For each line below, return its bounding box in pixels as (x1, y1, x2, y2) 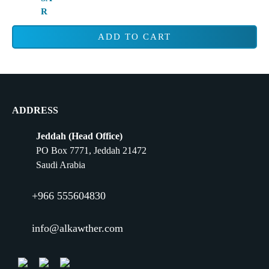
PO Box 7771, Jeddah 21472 (36, 145, 147, 156)
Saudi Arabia (36, 160, 85, 171)
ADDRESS (12, 105, 58, 116)
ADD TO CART (98, 32, 171, 42)
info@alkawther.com (32, 222, 123, 234)
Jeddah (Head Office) (36, 131, 122, 142)
